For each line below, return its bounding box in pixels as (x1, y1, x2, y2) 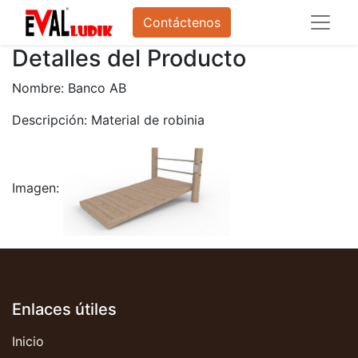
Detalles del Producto (12, 44, 246, 72)
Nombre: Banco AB (12, 80, 126, 96)
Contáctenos (143, 14, 221, 30)
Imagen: (12, 180, 63, 197)
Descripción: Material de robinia (12, 112, 205, 128)
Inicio (12, 333, 44, 350)
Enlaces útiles (12, 300, 117, 320)
